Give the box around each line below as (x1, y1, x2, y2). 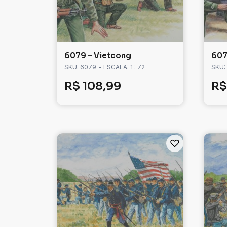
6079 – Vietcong (64, 51, 131, 61)
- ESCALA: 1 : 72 (99, 63, 145, 71)
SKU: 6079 (64, 63, 96, 71)
